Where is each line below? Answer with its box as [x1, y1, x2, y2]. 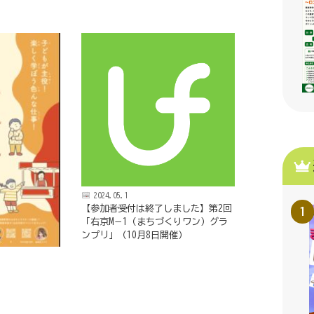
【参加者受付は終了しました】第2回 [81, 203, 233, 213]
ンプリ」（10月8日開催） [81, 229, 188, 240]
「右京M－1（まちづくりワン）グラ [81, 216, 228, 226]
